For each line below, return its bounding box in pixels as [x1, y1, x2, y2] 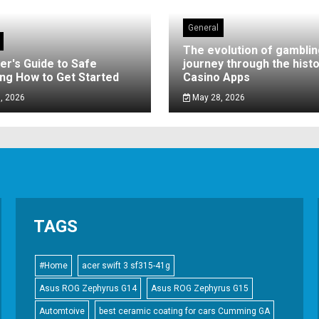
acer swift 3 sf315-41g [82, 261, 171, 271]
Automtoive [39, 306, 85, 316]
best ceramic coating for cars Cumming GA [99, 306, 271, 316]
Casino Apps [182, 70, 250, 84]
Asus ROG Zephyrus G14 [39, 283, 137, 293]
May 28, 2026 [190, 93, 245, 103]
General [187, 23, 219, 33]
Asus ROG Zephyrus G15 [151, 283, 249, 293]
